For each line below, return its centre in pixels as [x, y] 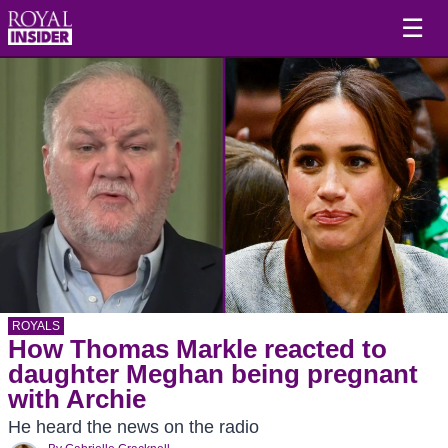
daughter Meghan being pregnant [213, 374]
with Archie [77, 399]
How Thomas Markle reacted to [197, 349]
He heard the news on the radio [133, 427]
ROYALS [36, 326]
